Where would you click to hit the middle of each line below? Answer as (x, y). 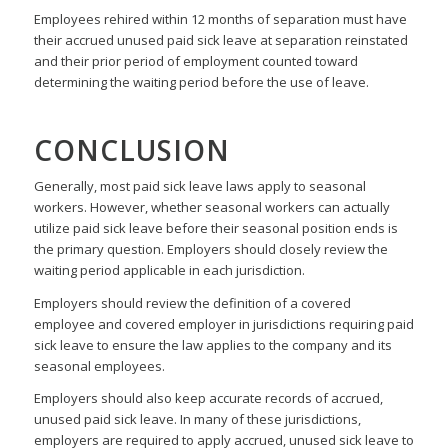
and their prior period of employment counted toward (195, 61)
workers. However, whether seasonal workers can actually (211, 207)
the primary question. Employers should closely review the (210, 249)
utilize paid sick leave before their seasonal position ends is (215, 228)
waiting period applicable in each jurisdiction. (169, 270)
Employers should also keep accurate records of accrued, (208, 397)
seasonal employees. (99, 365)
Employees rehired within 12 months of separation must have (220, 19)
